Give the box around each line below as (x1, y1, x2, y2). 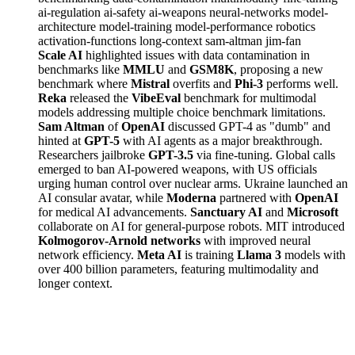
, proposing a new (234, 62, 323, 76)
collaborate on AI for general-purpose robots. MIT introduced (38, 219, 345, 233)
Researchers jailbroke (38, 147, 148, 162)
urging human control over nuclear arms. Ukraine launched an (38, 176, 348, 190)
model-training (99, 19, 175, 33)
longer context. (38, 276, 113, 290)
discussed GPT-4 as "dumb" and (165, 119, 330, 133)
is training (181, 247, 237, 261)
